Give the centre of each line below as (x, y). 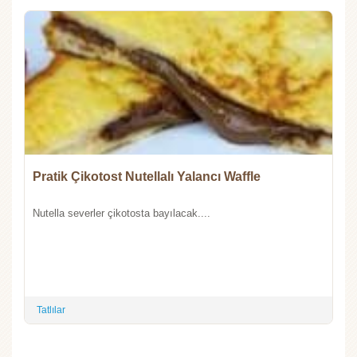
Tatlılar (51, 310)
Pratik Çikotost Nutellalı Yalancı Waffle (147, 176)
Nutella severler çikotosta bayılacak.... (122, 213)
